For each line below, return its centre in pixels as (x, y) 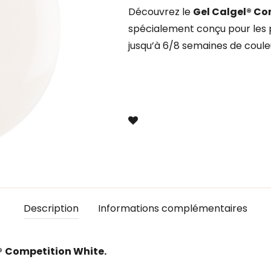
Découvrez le (161, 12)
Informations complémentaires (173, 208)
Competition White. (56, 251)
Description (51, 208)
